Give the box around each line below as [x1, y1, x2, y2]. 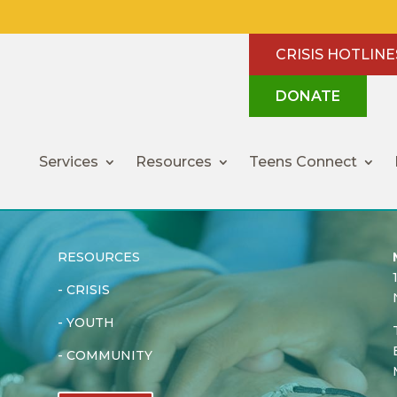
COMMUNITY [66, 346, 152, 363]
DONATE [276, 88, 340, 105]
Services [39, 153, 99, 171]
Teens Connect [249, 153, 358, 171]
